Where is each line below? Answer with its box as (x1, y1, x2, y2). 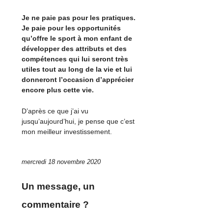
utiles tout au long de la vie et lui (22, 65, 133, 74)
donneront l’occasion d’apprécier (22, 76, 134, 84)
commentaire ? (22, 199, 89, 210)
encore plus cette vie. (22, 86, 94, 94)
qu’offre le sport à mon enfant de (22, 34, 133, 43)
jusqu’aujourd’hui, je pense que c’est (22, 117, 135, 125)
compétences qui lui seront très (22, 55, 129, 63)
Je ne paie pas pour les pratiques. (22, 14, 136, 22)
